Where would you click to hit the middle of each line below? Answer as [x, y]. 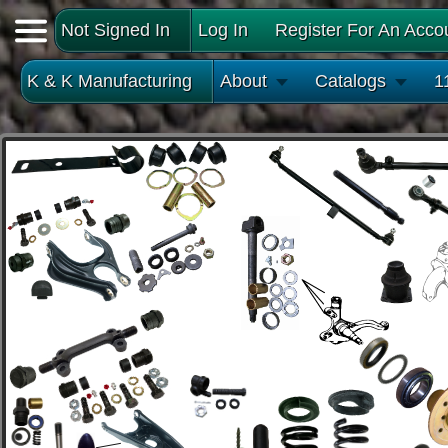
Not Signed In [115, 30]
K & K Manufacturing [109, 81]
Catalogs [350, 81]
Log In [223, 30]
